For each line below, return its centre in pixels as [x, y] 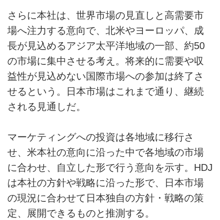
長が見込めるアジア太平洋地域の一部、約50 [106, 46]
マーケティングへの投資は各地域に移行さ [101, 137]
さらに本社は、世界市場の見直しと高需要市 [106, 15]
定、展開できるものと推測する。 [81, 213]
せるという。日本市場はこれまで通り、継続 [106, 92]
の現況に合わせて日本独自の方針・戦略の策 [106, 198]
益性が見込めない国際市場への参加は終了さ [106, 76]
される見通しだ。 [47, 107]
